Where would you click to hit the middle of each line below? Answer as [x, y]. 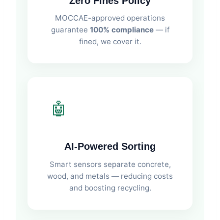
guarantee [70, 30]
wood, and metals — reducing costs [110, 176]
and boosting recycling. [110, 188]
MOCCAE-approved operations [110, 18]
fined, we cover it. [110, 42]
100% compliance [122, 30]
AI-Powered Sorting [110, 147]
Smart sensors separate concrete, [110, 164]
